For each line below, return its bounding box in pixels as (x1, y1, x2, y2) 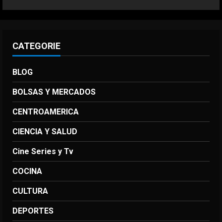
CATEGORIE (12, 40, 60, 51)
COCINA (12, 166, 42, 176)
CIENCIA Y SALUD (12, 126, 77, 136)
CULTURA (12, 186, 48, 196)
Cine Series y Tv (12, 146, 73, 156)
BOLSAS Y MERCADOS (12, 87, 96, 97)
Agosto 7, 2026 (82, 7, 118, 15)
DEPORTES (12, 206, 54, 216)
